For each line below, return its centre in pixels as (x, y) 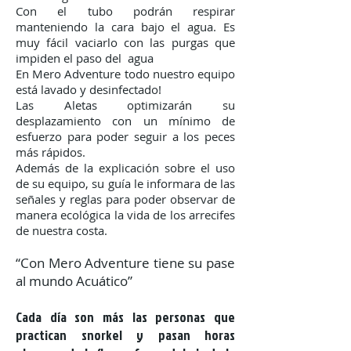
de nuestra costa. (62, 230)
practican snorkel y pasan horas (125, 335)
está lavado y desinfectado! (89, 89)
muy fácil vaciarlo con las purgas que (125, 42)
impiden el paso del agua (85, 58)
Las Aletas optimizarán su (125, 105)
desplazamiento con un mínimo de (125, 121)
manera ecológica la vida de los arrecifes (125, 215)
